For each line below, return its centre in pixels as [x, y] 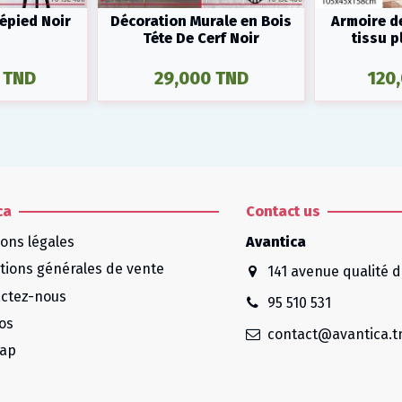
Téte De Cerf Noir [201, 38]
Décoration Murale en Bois [201, 21]
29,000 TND [201, 78]
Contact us [283, 212]
